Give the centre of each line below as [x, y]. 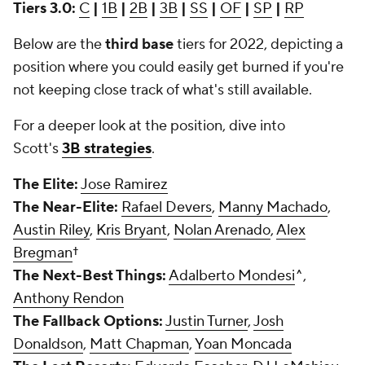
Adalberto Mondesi [232, 276]
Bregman [43, 253]
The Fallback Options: [88, 321]
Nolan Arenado [222, 230]
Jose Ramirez [124, 185]
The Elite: [46, 185]
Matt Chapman [139, 344]
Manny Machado [273, 207]
